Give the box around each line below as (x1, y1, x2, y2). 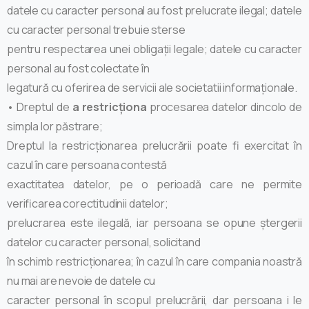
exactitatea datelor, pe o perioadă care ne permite (7, 176, 302, 192)
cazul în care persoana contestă (7, 157, 168, 172)
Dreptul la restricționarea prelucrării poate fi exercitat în (7, 137, 302, 153)
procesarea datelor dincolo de (146, 99, 302, 114)
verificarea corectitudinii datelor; (7, 195, 168, 211)
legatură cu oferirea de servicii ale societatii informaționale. (7, 79, 297, 95)
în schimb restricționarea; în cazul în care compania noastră (7, 253, 302, 269)
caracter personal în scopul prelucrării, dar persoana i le (7, 292, 302, 308)
